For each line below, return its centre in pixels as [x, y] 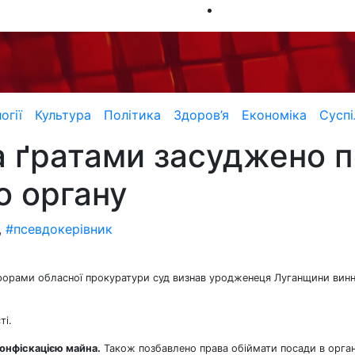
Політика [132, 115]
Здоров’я [201, 115]
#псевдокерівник [59, 229]
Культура [63, 115]
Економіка [274, 115]
